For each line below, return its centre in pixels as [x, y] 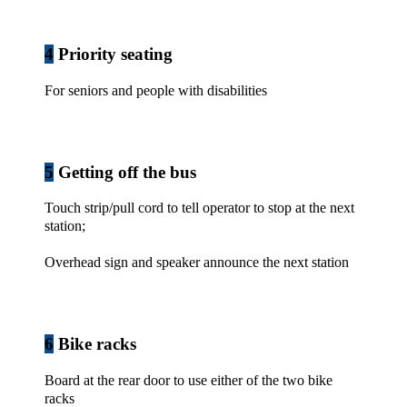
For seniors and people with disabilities [156, 90]
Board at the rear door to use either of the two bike [189, 381]
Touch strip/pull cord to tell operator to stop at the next [199, 208]
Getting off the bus [125, 172]
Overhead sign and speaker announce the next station [197, 263]
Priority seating [113, 54]
